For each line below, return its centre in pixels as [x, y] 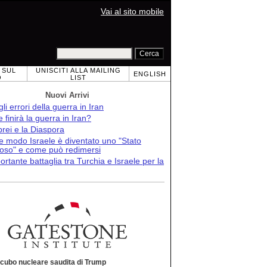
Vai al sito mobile [132, 12]
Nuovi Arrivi [67, 95]
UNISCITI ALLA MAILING [78, 70]
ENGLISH [150, 74]
